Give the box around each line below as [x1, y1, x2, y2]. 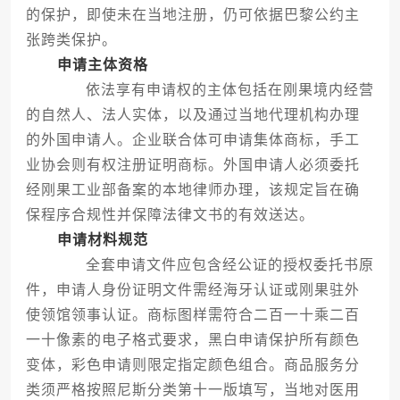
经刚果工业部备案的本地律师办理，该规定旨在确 [25, 182, 360, 198]
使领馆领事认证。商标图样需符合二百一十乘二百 [25, 307, 360, 323]
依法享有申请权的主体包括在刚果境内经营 [54, 82, 374, 98]
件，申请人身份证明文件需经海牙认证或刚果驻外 [25, 282, 360, 298]
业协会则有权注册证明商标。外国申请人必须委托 [25, 157, 360, 173]
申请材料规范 [56, 232, 148, 248]
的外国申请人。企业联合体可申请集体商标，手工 [25, 132, 360, 148]
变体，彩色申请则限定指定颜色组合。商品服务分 [25, 357, 360, 373]
